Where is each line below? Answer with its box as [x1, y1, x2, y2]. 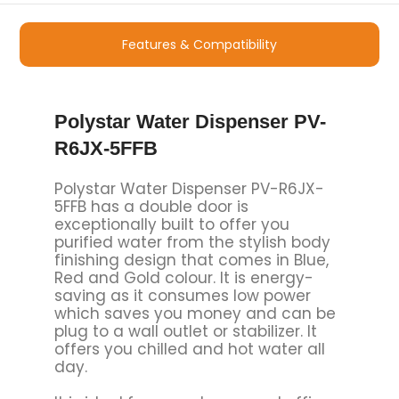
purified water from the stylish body [53, 231, 330, 253]
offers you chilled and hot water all [53, 338, 325, 360]
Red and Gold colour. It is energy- [53, 266, 313, 289]
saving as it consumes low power [53, 284, 311, 306]
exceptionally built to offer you [53, 213, 289, 235]
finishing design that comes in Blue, [53, 248, 329, 271]
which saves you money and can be [53, 302, 336, 324]
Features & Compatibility [122, 36, 277, 54]
